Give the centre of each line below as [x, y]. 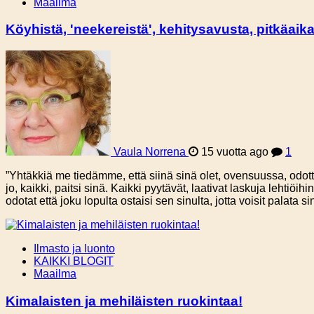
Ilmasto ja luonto [74, 248]
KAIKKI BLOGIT [74, 261]
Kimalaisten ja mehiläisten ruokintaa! [124, 301]
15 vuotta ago [235, 151]
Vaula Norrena [150, 151]
